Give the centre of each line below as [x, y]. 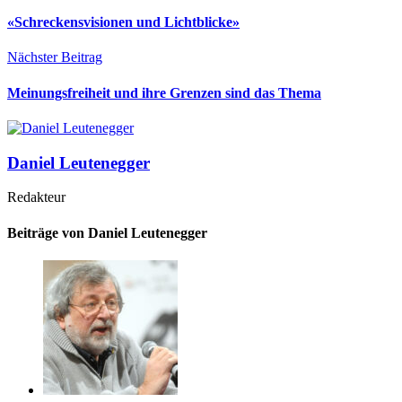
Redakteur [36, 197]
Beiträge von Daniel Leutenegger [107, 232]
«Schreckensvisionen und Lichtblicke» [123, 22]
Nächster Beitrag [55, 57]
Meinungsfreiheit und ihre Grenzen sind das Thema [164, 92]
